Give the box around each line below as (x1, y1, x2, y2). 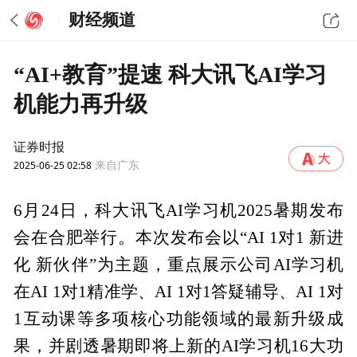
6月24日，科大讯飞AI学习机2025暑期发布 (14, 202, 343, 220)
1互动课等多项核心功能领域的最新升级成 (14, 310, 343, 328)
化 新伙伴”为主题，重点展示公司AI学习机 (14, 256, 343, 274)
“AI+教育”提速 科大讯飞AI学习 (14, 61, 328, 87)
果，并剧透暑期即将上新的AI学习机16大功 (14, 337, 343, 355)
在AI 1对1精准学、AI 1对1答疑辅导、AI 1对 (14, 283, 343, 301)
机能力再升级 (14, 91, 148, 116)
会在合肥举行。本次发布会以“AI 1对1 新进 (14, 229, 343, 247)
